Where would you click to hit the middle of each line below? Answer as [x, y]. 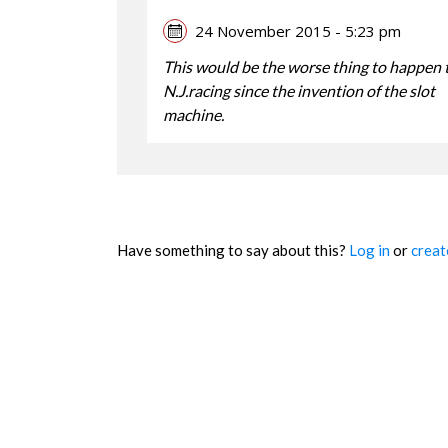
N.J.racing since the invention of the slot [299, 90]
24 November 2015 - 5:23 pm [298, 30]
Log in [369, 249]
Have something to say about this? [233, 249]
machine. [193, 114]
